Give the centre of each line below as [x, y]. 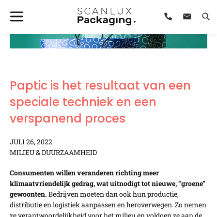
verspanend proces [68, 118]
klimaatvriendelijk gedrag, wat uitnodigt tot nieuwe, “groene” [108, 183]
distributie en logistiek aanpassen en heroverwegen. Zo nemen [108, 205]
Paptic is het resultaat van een [100, 85]
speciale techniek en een [83, 102]
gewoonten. [28, 194]
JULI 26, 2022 [31, 142]
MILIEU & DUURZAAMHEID [53, 152]
